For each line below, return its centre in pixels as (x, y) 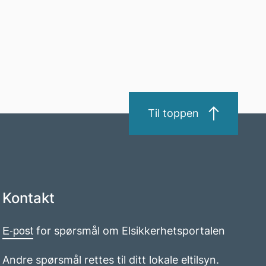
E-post (18, 229)
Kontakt (29, 198)
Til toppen (173, 113)
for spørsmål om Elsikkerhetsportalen (129, 230)
